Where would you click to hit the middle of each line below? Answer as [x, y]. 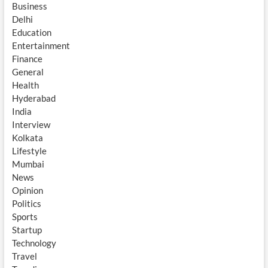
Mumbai [28, 164]
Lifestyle [29, 150]
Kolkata [27, 137]
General [28, 71]
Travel [24, 256]
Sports [25, 216]
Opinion [27, 190]
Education [31, 32]
